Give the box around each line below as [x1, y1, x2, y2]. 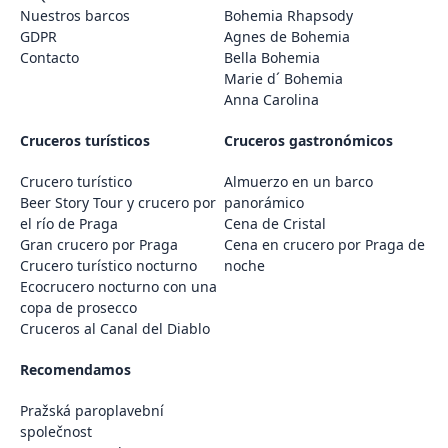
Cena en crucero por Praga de [224, 234, 425, 254]
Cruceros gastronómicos [224, 130, 393, 150]
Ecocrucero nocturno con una [20, 276, 217, 296]
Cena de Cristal [224, 213, 326, 233]
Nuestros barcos [20, 5, 130, 25]
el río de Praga [20, 213, 118, 233]
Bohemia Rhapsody [224, 5, 353, 25]
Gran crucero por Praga [20, 234, 178, 254]
